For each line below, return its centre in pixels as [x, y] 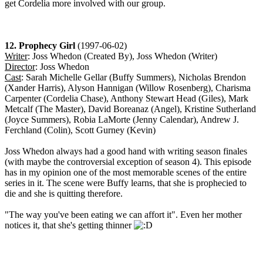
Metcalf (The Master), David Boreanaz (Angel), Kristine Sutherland [130, 109]
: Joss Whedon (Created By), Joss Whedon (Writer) [122, 56]
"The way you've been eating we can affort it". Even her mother [123, 215]
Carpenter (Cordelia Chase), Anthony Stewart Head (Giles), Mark [127, 99]
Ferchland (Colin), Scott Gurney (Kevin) [80, 130]
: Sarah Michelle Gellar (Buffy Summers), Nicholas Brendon [134, 77]
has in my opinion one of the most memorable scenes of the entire [126, 173]
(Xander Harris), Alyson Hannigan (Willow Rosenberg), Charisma [128, 88]
